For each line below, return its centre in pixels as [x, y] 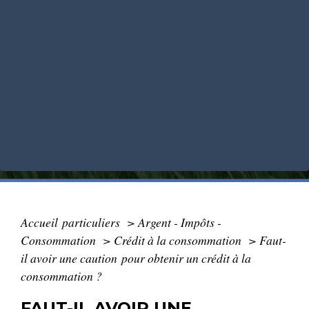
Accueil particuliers [72, 222]
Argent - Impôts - [180, 222]
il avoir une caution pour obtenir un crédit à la [136, 258]
